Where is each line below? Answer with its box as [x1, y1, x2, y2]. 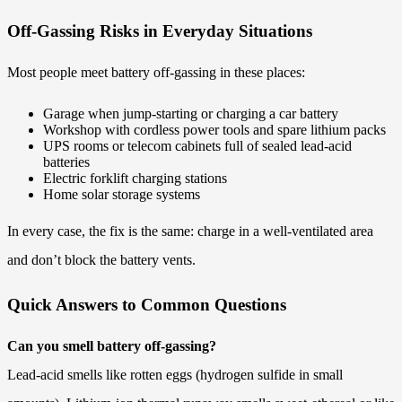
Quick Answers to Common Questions [7, 295, 286, 315]
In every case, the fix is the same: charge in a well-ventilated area [7, 223, 373, 239]
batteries [43, 153, 90, 170]
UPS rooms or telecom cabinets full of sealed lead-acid [43, 137, 352, 153]
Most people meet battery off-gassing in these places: [7, 64, 305, 80]
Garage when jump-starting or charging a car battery [43, 105, 338, 121]
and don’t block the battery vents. [7, 251, 196, 267]
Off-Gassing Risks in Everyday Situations [7, 22, 312, 41]
